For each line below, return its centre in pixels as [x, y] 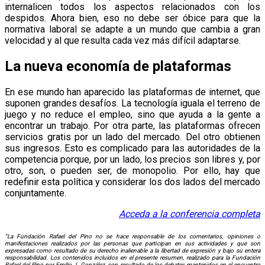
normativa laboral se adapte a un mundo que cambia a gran [132, 30]
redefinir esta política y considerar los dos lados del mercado [132, 182]
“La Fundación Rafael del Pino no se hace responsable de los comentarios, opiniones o [132, 237]
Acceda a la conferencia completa [190, 214]
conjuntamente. [35, 193]
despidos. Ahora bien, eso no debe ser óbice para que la [132, 18]
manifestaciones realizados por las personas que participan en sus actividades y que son [132, 244]
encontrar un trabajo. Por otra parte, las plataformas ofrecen [132, 125]
